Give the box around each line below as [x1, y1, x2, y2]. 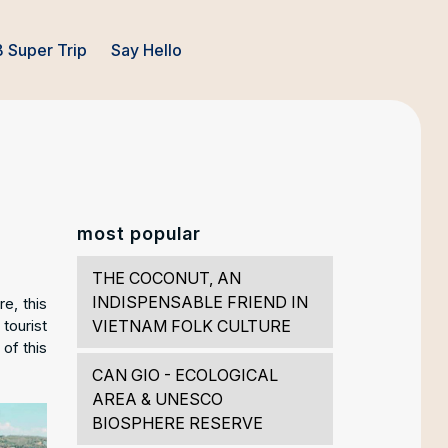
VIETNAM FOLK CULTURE [91, 316, 291, 337]
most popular [76, 223, 201, 245]
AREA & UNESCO [91, 389, 223, 410]
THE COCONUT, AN [91, 268, 241, 289]
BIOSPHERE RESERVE [91, 413, 263, 434]
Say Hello [111, 40, 183, 60]
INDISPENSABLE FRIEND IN [91, 292, 308, 313]
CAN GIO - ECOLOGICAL [91, 365, 278, 386]
